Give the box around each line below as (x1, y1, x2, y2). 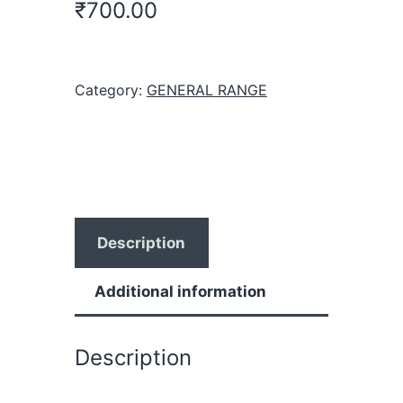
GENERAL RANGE (146, 80, 267, 99)
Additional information (94, 282, 267, 300)
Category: (74, 80, 147, 99)
